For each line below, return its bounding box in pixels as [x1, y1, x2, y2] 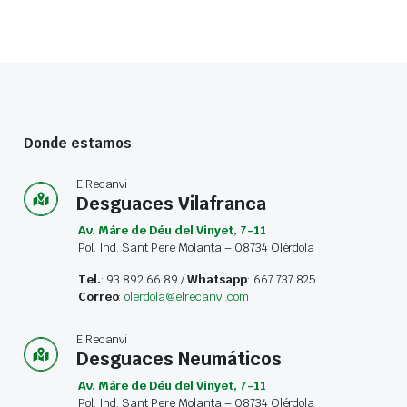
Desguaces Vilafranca [75, 192, 266, 216]
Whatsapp [187, 272, 247, 288]
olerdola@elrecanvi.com [124, 289, 249, 305]
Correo [77, 289, 119, 305]
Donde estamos [23, 134, 132, 153]
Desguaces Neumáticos [75, 347, 282, 372]
